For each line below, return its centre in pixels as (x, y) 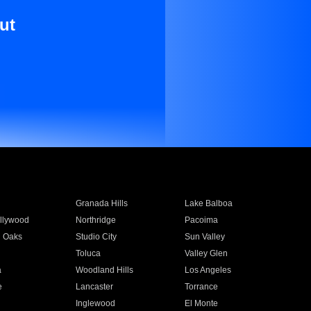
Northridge (95, 220)
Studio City (96, 237)
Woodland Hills (104, 270)
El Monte (202, 303)
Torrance (202, 287)
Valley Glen (207, 253)
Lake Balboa (209, 203)
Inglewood (95, 303)
